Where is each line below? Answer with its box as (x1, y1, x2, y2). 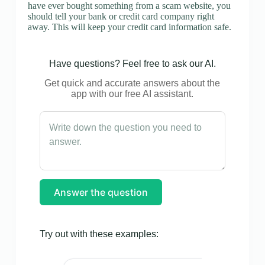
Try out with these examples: (39, 228, 159, 239)
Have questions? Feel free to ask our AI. (49, 59, 216, 69)
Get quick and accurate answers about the (44, 77, 221, 88)
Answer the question (53, 186, 148, 198)
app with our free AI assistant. (71, 88, 194, 99)
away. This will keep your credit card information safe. (27, 22, 231, 33)
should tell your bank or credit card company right (27, 11, 214, 22)
